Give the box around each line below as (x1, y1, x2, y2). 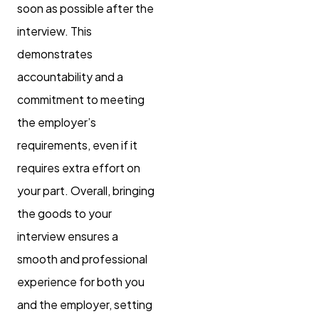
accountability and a (17, 68, 123, 84)
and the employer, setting (17, 296, 152, 312)
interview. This (17, 23, 92, 38)
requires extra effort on (17, 159, 140, 175)
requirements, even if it (17, 137, 137, 152)
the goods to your (17, 205, 112, 221)
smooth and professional (17, 251, 147, 266)
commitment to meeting (17, 91, 145, 107)
